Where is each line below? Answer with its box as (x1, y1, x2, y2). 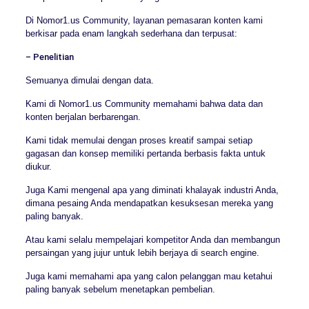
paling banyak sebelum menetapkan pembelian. (25, 283, 215, 295)
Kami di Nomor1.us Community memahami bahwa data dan (25, 98, 263, 109)
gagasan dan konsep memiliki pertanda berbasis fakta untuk (25, 148, 266, 159)
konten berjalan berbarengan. (25, 111, 141, 122)
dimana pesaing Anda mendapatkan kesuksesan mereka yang (25, 197, 273, 208)
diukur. (25, 161, 52, 172)
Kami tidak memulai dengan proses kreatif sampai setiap (25, 134, 252, 146)
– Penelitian (25, 51, 74, 62)
